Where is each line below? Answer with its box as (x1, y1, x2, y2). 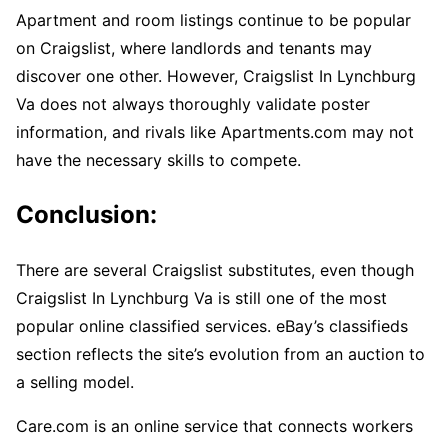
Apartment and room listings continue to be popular (16, 9, 411, 30)
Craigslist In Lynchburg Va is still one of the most (16, 287, 387, 308)
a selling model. (16, 371, 134, 392)
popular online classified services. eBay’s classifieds (16, 315, 408, 336)
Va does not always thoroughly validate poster (16, 93, 370, 114)
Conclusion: (16, 199, 157, 229)
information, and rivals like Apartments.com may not (16, 121, 414, 142)
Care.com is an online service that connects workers (16, 415, 413, 436)
